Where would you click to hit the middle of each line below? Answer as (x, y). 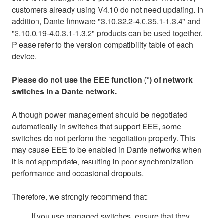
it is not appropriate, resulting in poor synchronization (102, 161)
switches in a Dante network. (64, 91)
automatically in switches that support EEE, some (96, 126)
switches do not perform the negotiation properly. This (103, 138)
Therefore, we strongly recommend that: (80, 196)
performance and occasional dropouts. (78, 173)
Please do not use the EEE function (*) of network (102, 79)
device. (24, 56)
